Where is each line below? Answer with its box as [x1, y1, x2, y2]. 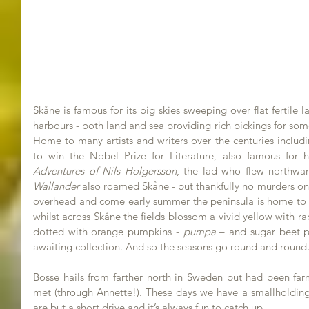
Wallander [33, 179, 79, 192]
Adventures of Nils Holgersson [33, 163, 177, 177]
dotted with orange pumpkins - [33, 224, 183, 238]
